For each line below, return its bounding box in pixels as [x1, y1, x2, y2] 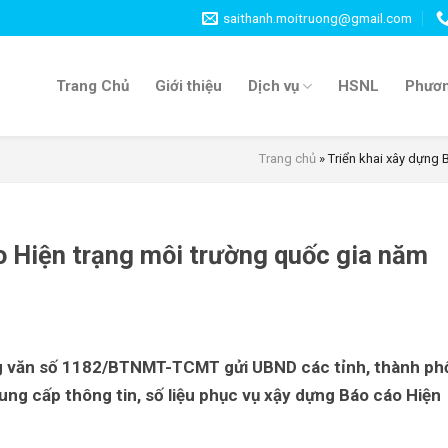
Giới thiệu [154, 77, 222, 95]
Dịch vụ [247, 77, 299, 95]
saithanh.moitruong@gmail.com [223, 9, 413, 26]
